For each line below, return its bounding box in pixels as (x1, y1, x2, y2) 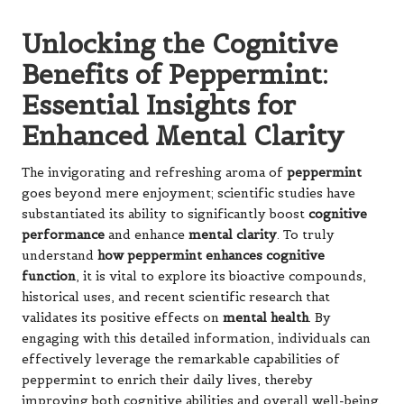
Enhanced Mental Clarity (22, 119, 344, 153)
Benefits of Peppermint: (22, 58, 328, 92)
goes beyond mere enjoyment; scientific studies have (22, 186, 355, 202)
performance (22, 227, 105, 243)
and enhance (105, 227, 188, 243)
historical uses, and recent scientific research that (22, 289, 330, 306)
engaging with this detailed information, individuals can (22, 331, 371, 347)
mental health (223, 310, 308, 326)
